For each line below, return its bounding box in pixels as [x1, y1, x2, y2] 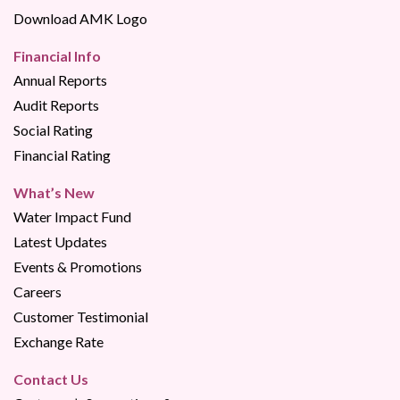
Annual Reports [13, 71, 107, 88]
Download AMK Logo [13, 9, 147, 27]
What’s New [13, 183, 95, 201]
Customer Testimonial [13, 307, 148, 325]
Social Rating [13, 121, 93, 138]
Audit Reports [13, 96, 99, 113]
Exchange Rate [13, 332, 104, 350]
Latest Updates [13, 232, 107, 250]
